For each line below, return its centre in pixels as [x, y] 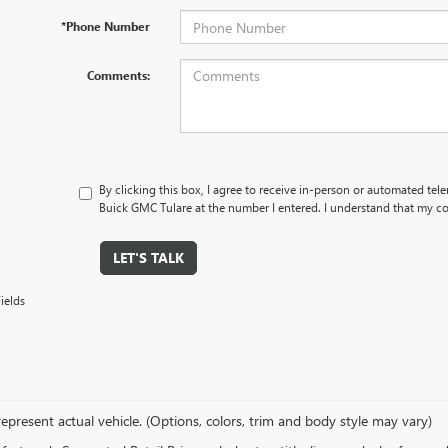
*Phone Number [105, 26]
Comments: [118, 75]
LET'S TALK [148, 258]
